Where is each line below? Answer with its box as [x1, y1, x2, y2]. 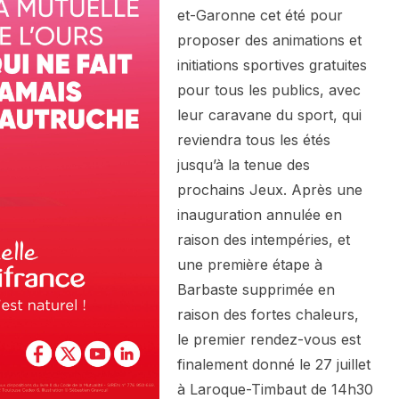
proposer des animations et [177, 31, 362, 50]
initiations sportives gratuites [177, 56, 367, 75]
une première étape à [177, 256, 322, 274]
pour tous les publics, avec [177, 81, 361, 100]
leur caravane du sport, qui [177, 106, 362, 125]
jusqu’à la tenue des [177, 156, 310, 175]
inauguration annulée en [177, 206, 342, 224]
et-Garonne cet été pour [177, 6, 343, 25]
